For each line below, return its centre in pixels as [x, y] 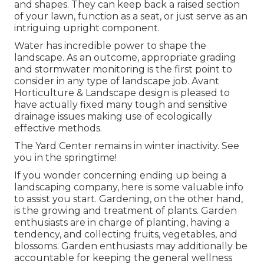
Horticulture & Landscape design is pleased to [122, 93]
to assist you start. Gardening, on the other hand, [128, 199]
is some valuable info [195, 187]
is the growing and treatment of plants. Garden [126, 210]
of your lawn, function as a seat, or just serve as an [131, 16]
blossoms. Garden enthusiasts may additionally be [131, 246]
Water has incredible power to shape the [110, 45]
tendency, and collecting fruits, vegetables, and [126, 234]
